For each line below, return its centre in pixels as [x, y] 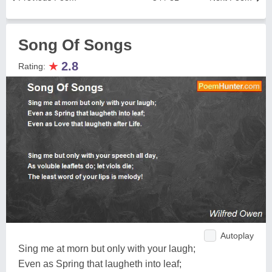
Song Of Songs [75, 45]
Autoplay [237, 235]
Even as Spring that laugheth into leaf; [100, 263]
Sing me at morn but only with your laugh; [107, 248]
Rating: [33, 66]
